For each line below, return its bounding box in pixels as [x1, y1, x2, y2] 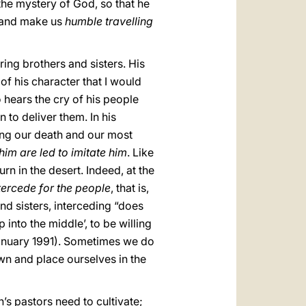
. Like [127, 145, 154, 159]
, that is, [111, 181, 149, 195]
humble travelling [65, 14, 153, 28]
